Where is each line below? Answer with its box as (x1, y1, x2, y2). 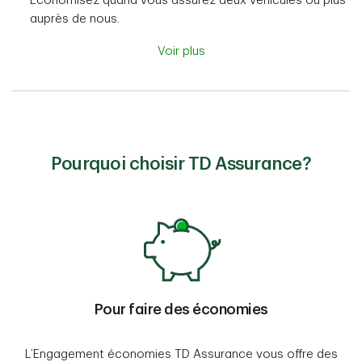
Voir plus (157, 45, 205, 58)
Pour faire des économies (94, 302, 268, 318)
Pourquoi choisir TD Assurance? (51, 155, 311, 174)
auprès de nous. (30, 13, 120, 26)
